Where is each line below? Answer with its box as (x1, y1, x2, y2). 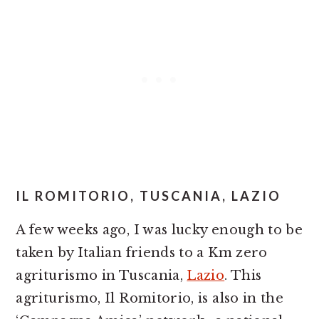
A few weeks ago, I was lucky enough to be (16, 222, 303, 238)
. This (224, 268, 262, 283)
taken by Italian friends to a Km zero (16, 245, 268, 261)
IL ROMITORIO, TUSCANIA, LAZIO (16, 188, 282, 204)
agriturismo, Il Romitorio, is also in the (16, 291, 284, 306)
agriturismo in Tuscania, (16, 268, 187, 283)
